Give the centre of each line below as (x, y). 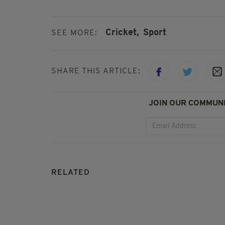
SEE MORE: (74, 33)
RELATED (71, 173)
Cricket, (122, 33)
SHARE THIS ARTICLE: (96, 72)
